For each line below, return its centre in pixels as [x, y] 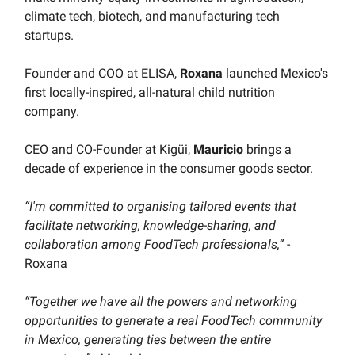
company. [52, 112]
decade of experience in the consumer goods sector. [170, 169]
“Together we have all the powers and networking [161, 302]
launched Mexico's [275, 74]
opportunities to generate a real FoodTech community [173, 321]
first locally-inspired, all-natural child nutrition [150, 93]
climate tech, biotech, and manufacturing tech [152, 17]
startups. [51, 36]
